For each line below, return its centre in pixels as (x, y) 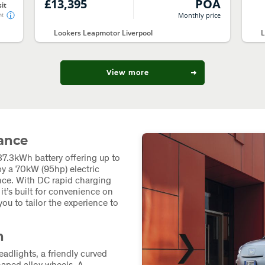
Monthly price (199, 15)
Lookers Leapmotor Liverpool (104, 33)
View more (127, 72)
